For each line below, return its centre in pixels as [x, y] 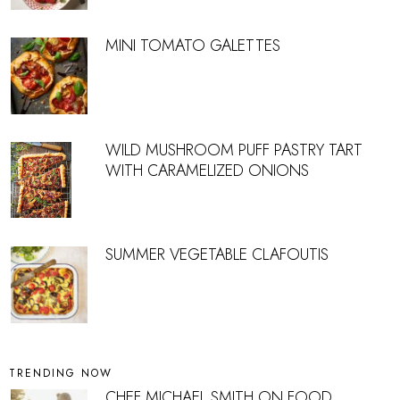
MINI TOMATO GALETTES [193, 46]
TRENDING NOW [61, 374]
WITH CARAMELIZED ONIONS [207, 171]
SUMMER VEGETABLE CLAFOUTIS [217, 255]
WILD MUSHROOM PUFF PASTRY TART [234, 150]
